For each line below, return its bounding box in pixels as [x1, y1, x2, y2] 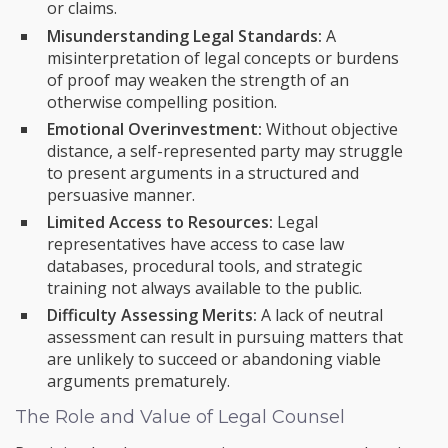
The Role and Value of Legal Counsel [15, 406, 345, 429]
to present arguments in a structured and [47, 161, 359, 184]
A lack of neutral [257, 304, 383, 327]
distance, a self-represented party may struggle [47, 139, 403, 162]
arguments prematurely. [47, 370, 230, 393]
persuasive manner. [47, 183, 195, 206]
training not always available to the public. [47, 277, 362, 300]
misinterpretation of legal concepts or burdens [47, 46, 399, 69]
